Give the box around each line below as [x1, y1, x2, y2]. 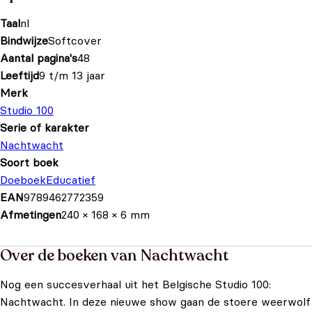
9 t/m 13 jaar [39, 68, 105, 82]
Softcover [48, 33, 102, 47]
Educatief [46, 173, 95, 187]
